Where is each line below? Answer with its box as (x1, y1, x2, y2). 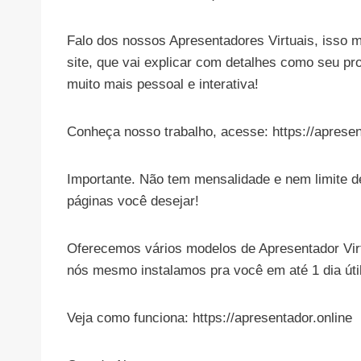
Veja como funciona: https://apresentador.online (67, 310, 352, 326)
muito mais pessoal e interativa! (67, 77, 259, 93)
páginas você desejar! (67, 193, 199, 210)
